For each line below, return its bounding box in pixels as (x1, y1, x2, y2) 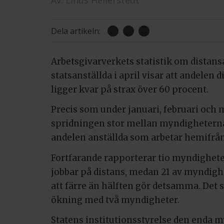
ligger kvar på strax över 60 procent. (51, 83, 208, 95)
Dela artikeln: (51, 25, 100, 36)
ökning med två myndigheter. (51, 194, 179, 205)
